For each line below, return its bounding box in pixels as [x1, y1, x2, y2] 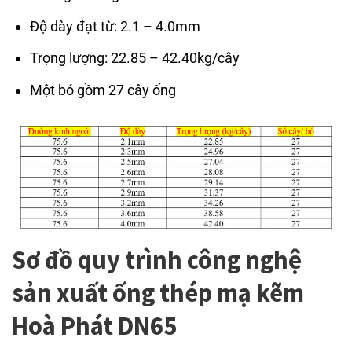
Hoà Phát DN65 [12, 309, 177, 342]
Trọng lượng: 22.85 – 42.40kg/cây [30, 49, 240, 67]
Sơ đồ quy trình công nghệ [12, 243, 302, 276]
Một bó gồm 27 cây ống [30, 82, 177, 99]
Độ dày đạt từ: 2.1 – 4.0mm [30, 17, 201, 35]
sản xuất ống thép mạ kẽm [12, 276, 304, 309]
